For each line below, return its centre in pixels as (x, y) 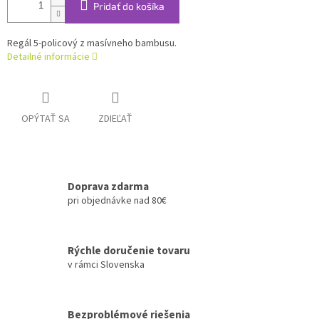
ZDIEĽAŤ (115, 119)
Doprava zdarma (108, 186)
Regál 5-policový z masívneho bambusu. (92, 44)
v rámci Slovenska (106, 265)
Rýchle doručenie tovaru (129, 250)
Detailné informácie (48, 57)
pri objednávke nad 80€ (117, 200)
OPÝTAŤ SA (46, 119)
